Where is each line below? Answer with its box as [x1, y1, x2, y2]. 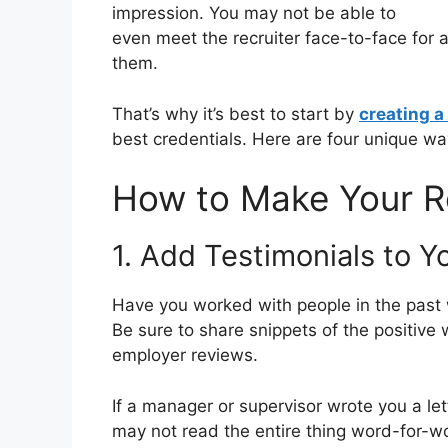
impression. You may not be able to [112, 3, 396, 24]
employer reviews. [112, 345, 258, 366]
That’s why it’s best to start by [112, 103, 359, 124]
